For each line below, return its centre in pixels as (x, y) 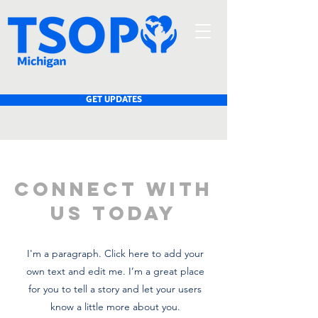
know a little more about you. (115, 307)
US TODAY (114, 213)
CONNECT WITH (114, 189)
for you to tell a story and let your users (115, 289)
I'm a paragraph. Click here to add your (115, 253)
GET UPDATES (114, 100)
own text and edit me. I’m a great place (115, 271)
